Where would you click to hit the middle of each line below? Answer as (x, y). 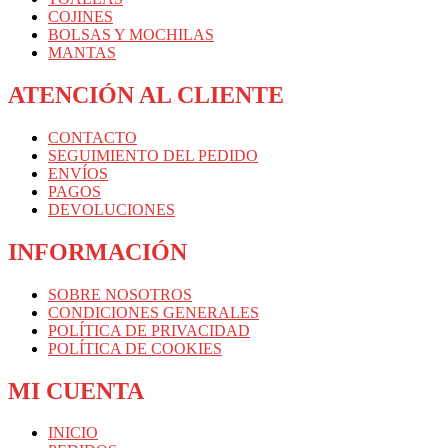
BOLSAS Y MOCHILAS (131, 34)
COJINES (80, 16)
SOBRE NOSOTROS (120, 294)
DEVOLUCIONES (111, 209)
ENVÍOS (78, 173)
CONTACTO (92, 137)
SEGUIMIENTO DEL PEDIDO (153, 155)
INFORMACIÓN (97, 251)
